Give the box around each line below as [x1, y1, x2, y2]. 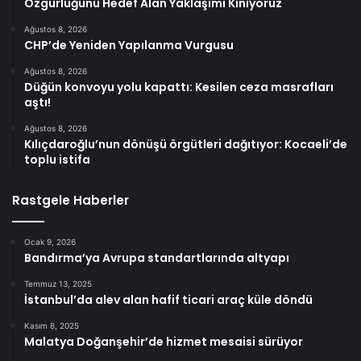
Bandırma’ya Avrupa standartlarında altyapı [24, 250, 289, 267]
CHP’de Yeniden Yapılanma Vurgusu [24, 37, 234, 54]
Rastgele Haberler [12, 192, 129, 210]
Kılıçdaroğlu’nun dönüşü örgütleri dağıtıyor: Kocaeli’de [24, 136, 347, 153]
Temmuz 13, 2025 [24, 279, 92, 289]
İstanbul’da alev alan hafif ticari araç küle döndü [24, 292, 313, 309]
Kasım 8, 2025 [24, 321, 79, 331]
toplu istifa [24, 151, 90, 168]
